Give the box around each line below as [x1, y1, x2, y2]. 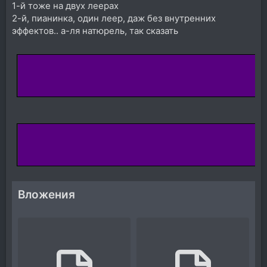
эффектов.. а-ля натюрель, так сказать [12, 25, 178, 37]
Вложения [18, 188, 75, 202]
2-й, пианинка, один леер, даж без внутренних [12, 13, 216, 24]
